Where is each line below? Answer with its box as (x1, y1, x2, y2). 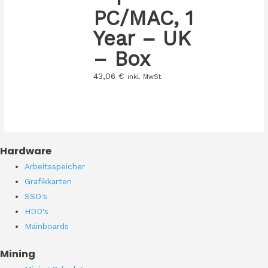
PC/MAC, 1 (93, 6, 193, 31)
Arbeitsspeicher (25, 162, 86, 172)
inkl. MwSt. (127, 73, 163, 81)
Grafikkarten (25, 176, 72, 187)
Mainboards (25, 221, 69, 232)
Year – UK (93, 26, 191, 51)
